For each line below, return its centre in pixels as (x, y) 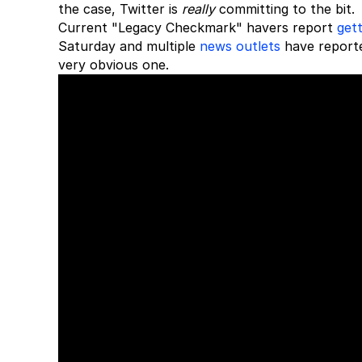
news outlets (240, 46)
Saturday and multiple (129, 46)
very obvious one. (114, 65)
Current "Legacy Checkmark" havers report (198, 27)
